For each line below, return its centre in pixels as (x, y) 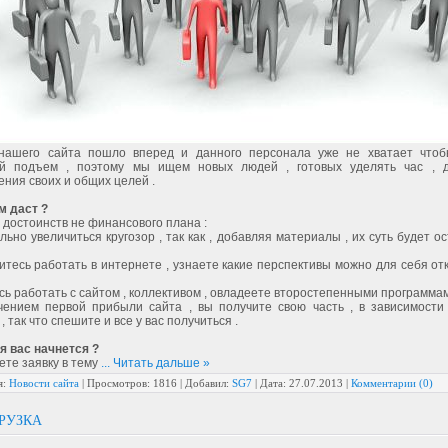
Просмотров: (118, 383)
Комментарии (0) (392, 383)
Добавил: (207, 383)
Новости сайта (44, 383)
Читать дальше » (161, 363)
